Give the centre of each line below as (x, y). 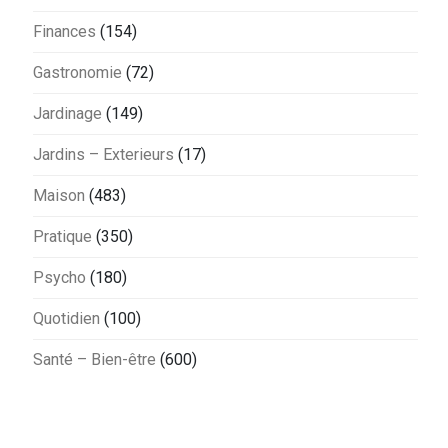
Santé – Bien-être (94, 359)
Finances (64, 31)
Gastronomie (77, 72)
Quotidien (66, 318)
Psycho (59, 277)
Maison (59, 195)
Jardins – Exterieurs (103, 154)
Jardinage (67, 113)
